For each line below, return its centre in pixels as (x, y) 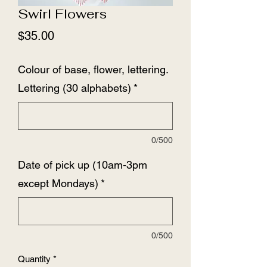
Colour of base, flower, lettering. (93, 69)
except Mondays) (58, 183)
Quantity (34, 259)
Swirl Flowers (62, 13)
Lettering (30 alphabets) (74, 88)
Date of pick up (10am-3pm (83, 164)
